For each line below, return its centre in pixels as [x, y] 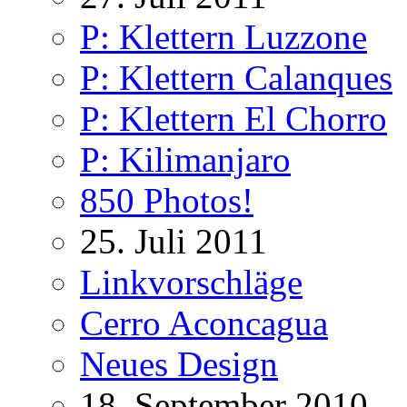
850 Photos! [167, 201]
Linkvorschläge [191, 283]
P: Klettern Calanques [236, 78]
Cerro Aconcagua [204, 323]
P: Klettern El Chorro [233, 119]
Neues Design [179, 364]
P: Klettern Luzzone [223, 37]
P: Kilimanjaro [185, 160]
